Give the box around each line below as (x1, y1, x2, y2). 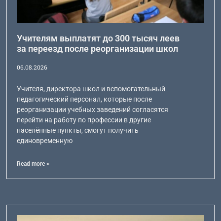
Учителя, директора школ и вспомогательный (17, 84, 166, 93)
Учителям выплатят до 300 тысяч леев (17, 33, 180, 43)
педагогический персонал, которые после (17, 95, 152, 103)
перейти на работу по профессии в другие (17, 115, 151, 124)
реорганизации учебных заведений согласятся (17, 105, 169, 113)
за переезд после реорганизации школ (17, 43, 179, 54)
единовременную (17, 136, 73, 145)
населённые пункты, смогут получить (17, 126, 139, 134)
